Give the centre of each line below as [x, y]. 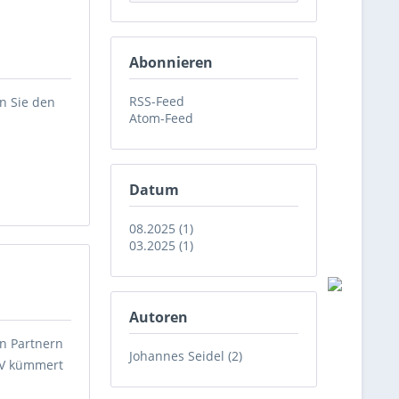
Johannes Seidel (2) [186, 356]
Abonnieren [171, 62]
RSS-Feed [157, 101]
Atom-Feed [161, 118]
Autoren [159, 317]
